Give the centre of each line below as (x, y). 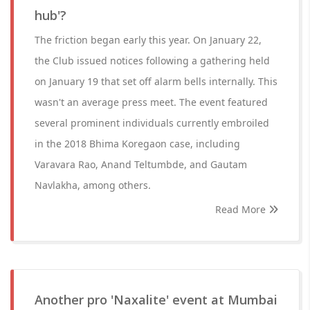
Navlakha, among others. (93, 185)
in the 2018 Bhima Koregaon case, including (137, 144)
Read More (242, 209)
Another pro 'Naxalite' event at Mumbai (156, 300)
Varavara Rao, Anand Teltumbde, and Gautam (141, 164)
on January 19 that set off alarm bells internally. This (156, 81)
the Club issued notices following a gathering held (152, 61)
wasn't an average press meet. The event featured (151, 102)
